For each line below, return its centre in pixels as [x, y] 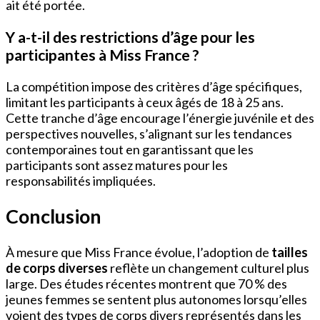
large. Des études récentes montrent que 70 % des [146, 283]
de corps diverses [57, 267]
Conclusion [54, 216]
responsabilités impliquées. [81, 180]
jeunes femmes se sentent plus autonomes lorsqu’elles [156, 299]
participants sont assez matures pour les [117, 165]
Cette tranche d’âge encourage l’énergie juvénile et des [160, 117]
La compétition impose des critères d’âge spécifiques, [154, 86]
